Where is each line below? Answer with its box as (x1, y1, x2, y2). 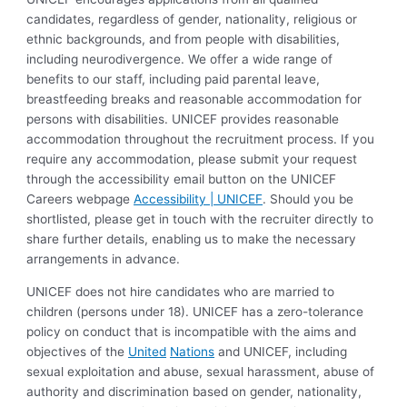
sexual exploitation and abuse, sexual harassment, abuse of (26, 363, 375, 379)
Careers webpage (26, 192, 134, 207)
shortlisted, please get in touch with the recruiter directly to (26, 212, 374, 227)
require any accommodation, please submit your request (26, 152, 358, 167)
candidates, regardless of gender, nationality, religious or (26, 12, 358, 27)
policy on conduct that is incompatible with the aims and (26, 323, 357, 339)
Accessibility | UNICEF (134, 192, 263, 207)
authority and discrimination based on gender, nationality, (26, 383, 362, 399)
